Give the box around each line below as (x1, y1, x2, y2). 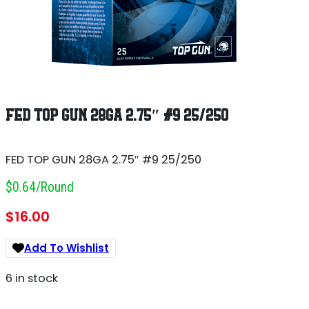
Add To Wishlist (24, 241, 109, 256)
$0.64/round (6, 179, 74, 196)
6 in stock (6, 270, 58, 287)
